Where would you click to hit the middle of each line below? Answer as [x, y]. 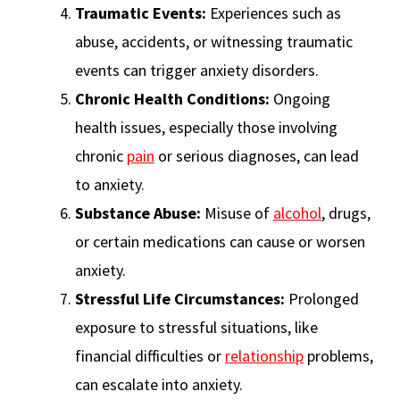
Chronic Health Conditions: [172, 99]
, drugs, [346, 213]
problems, [338, 356]
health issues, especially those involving [206, 128]
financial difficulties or [150, 356]
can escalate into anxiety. [159, 385]
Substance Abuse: [138, 213]
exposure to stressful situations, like [196, 328]
